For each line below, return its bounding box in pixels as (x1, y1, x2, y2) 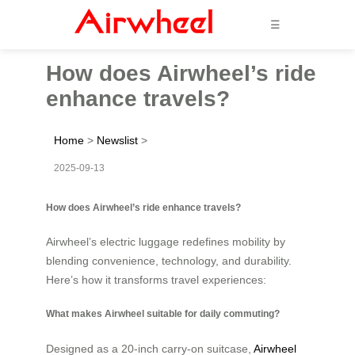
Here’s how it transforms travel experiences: (46, 273, 266, 286)
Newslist (97, 133, 138, 147)
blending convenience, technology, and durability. (46, 254, 292, 267)
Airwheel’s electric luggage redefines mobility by (46, 235, 285, 248)
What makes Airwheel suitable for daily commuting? (46, 308, 280, 319)
